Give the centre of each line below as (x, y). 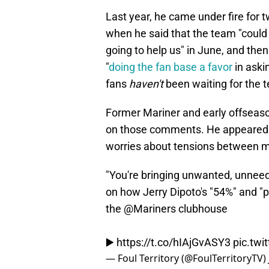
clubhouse (202, 209)
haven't (146, 84)
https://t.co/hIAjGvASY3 (174, 243)
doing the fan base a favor (171, 67)
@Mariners (150, 209)
